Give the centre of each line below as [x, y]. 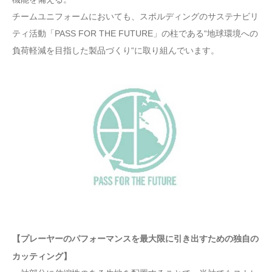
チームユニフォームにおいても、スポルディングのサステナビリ [135, 17]
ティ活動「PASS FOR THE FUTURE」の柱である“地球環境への [135, 34]
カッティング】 [46, 257]
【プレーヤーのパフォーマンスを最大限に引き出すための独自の [135, 239]
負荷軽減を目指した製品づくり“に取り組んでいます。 [116, 51]
